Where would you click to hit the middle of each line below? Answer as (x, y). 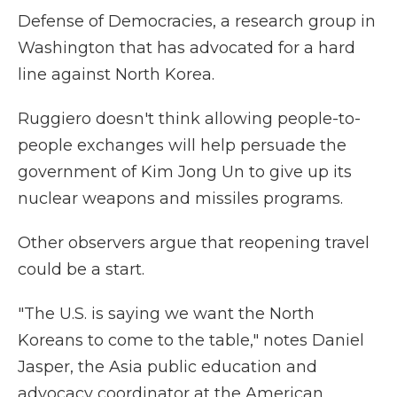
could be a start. (81, 270)
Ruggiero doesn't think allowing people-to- (189, 119)
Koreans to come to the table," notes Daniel (191, 341)
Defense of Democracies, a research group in (197, 22)
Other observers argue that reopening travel (194, 243)
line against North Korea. (116, 75)
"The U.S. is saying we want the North (166, 314)
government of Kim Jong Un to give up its (185, 172)
